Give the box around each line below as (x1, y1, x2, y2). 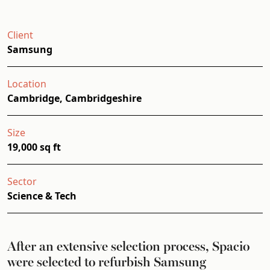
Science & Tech (7, 189, 77, 202)
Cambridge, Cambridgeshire (7, 92, 142, 105)
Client (7, 28, 33, 42)
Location (7, 77, 46, 90)
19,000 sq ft (7, 140, 61, 154)
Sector (7, 175, 37, 188)
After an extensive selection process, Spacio (7, 236, 250, 255)
